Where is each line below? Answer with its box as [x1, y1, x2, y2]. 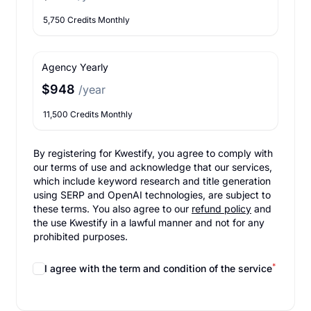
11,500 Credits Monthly [43, 109, 133, 119]
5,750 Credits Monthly [43, 15, 130, 25]
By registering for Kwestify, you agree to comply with [33, 147, 273, 159]
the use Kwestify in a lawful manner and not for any [33, 217, 264, 228]
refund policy [192, 203, 251, 215]
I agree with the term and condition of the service [44, 262, 272, 274]
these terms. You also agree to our [33, 203, 192, 215]
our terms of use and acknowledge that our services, [33, 161, 272, 173]
